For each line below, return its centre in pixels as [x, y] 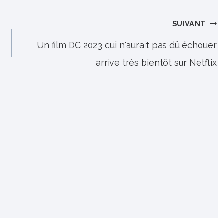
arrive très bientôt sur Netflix [156, 62]
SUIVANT [189, 23]
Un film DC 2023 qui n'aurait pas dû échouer [127, 45]
